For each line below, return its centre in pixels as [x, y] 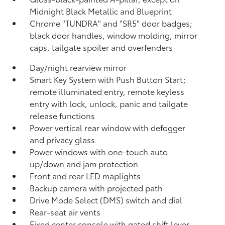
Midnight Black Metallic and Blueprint [101, 11]
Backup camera [60, 188]
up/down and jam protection [84, 163]
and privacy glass [63, 139]
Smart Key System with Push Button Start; [108, 79]
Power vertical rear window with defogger [108, 127]
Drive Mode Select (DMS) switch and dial [106, 200]
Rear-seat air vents [65, 212]
